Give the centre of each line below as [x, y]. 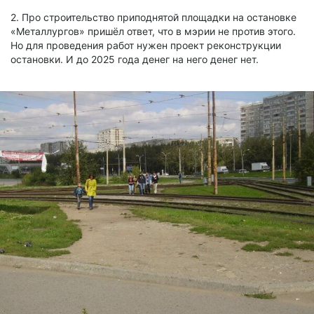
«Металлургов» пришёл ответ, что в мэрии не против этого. [153, 32]
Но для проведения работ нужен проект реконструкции [146, 46]
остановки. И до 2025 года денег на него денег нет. [135, 60]
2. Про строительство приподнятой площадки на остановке [153, 18]
